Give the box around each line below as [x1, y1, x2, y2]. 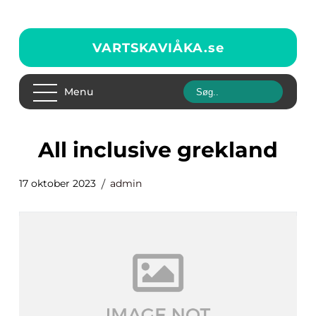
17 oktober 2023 [19, 177, 96, 190]
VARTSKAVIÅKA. [92, 39, 208, 56]
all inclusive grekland [54, 137, 278, 163]
